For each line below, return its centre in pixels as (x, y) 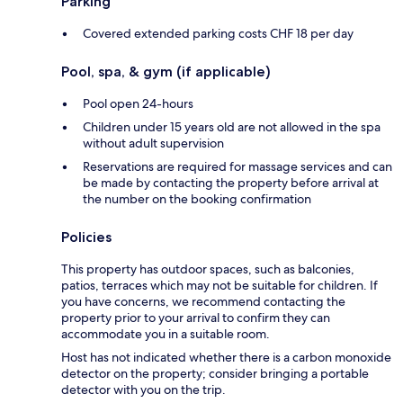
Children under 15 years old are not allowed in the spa (232, 127)
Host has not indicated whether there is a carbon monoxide (226, 358)
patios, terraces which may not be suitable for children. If (219, 286)
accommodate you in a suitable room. (166, 334)
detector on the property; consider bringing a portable (215, 374)
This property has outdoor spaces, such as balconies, (208, 269)
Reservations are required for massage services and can (237, 167)
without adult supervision (153, 143)
